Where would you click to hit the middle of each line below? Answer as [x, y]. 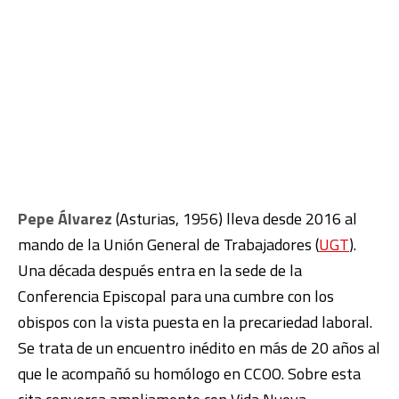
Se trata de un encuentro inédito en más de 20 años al [199, 348]
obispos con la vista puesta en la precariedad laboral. [195, 322]
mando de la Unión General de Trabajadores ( [168, 244]
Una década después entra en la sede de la [160, 270]
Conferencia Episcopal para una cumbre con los [176, 296]
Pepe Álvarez [65, 219]
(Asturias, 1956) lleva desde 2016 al [235, 219]
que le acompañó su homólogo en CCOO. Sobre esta [189, 374]
